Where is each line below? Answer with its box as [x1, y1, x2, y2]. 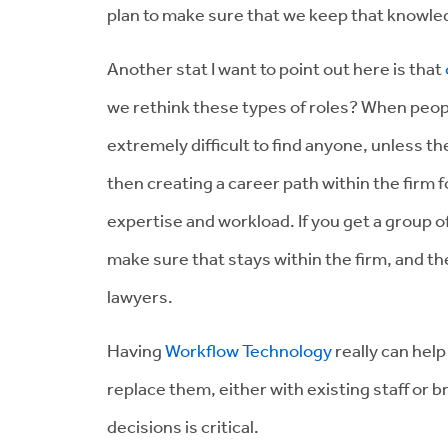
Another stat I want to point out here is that [107, 56, 445, 79]
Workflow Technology [165, 338, 332, 361]
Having [107, 338, 165, 361]
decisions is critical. [107, 414, 259, 437]
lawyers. [107, 284, 173, 307]
